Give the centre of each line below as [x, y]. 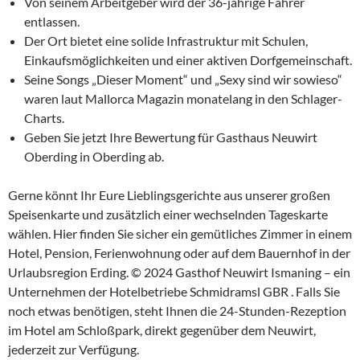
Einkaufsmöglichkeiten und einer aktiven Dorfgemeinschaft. [188, 60]
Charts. [44, 118]
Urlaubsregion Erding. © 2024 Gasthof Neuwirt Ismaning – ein [179, 272]
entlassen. [52, 21]
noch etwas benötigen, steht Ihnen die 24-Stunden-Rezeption [177, 311]
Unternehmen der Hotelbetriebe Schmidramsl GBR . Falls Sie [174, 291]
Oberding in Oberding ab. [94, 156]
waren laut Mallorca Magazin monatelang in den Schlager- [183, 98]
